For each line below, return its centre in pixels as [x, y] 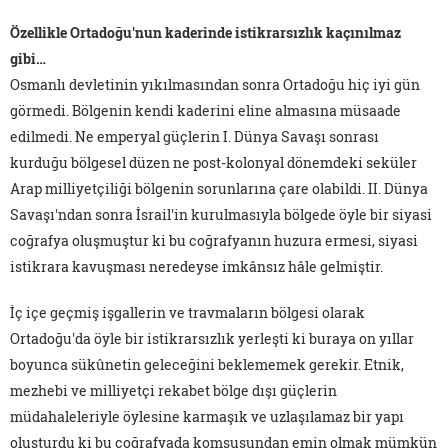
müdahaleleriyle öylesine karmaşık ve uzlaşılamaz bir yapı [207, 417]
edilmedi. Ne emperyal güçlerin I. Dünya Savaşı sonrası [194, 137]
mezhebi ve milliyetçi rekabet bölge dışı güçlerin [173, 391]
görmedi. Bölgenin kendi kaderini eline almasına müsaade [205, 111]
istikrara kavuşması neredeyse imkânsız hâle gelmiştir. [196, 267]
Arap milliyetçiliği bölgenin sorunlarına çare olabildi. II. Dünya [219, 189]
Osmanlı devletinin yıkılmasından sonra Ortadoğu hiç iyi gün [215, 85]
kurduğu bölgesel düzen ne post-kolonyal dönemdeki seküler [213, 163]
